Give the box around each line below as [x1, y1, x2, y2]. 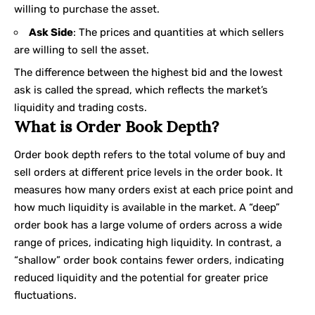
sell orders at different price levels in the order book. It [14, 165, 283, 179]
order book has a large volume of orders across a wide [14, 218, 282, 231]
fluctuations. [14, 288, 77, 302]
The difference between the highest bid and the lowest [14, 66, 283, 79]
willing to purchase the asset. [14, 3, 160, 16]
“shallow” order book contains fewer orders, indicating [14, 253, 284, 266]
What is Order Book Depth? [14, 117, 219, 137]
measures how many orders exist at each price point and [14, 183, 293, 196]
